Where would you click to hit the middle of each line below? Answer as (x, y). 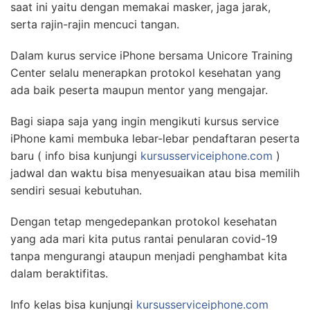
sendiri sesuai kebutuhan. (76, 190)
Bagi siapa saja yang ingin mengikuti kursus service (145, 121)
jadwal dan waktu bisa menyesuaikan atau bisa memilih (155, 173)
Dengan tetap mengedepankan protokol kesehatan (144, 221)
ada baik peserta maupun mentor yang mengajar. (139, 90)
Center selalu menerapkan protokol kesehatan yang (146, 72)
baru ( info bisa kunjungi (75, 155)
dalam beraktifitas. (59, 273)
